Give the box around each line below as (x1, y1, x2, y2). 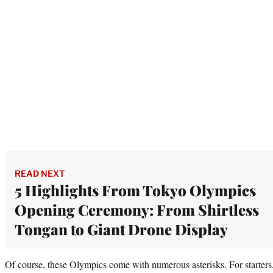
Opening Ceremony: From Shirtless (15, 199, 259, 219)
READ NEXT (15, 168, 65, 179)
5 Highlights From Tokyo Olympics (15, 180, 256, 200)
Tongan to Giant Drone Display (15, 219, 228, 239)
